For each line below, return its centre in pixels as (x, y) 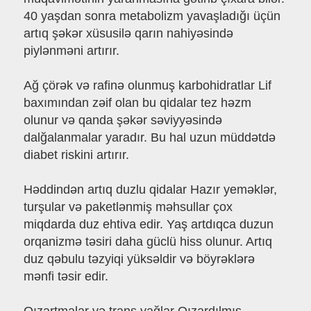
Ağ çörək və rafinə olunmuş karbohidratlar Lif (147, 86)
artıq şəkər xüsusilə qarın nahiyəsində (128, 34)
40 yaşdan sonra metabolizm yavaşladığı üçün (152, 16)
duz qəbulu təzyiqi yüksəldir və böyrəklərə (139, 259)
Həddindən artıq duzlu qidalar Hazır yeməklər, (150, 190)
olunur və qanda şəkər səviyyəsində (123, 120)
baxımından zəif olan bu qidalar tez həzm (137, 103)
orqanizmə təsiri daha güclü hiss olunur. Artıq (148, 242)
